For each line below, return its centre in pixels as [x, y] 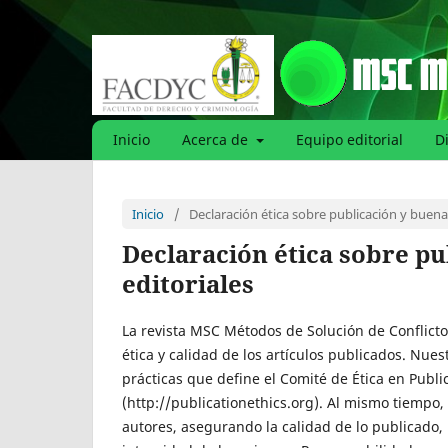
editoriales [188, 283]
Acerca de [217, 139]
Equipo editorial [349, 139]
